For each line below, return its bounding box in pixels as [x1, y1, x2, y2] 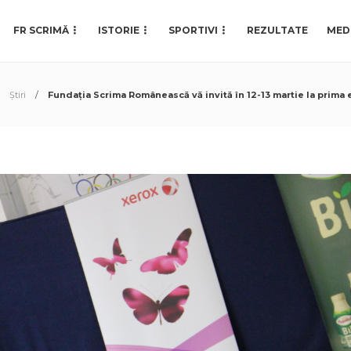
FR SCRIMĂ [13, 24, 69, 36]
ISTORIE [98, 24, 139, 36]
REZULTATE [247, 24, 308, 36]
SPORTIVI [168, 24, 218, 36]
